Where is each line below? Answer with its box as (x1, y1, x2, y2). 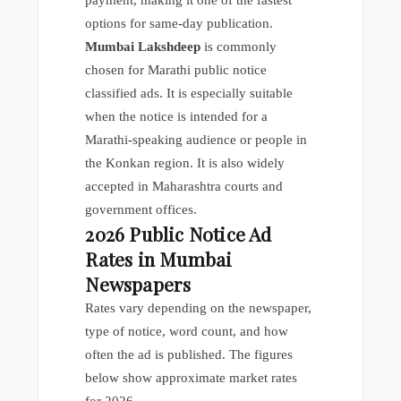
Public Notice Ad (129, 221, 272, 247)
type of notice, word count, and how (85, 324, 289, 339)
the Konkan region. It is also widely (85, 156, 286, 171)
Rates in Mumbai (85, 246, 233, 272)
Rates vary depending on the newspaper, (85, 301, 312, 316)
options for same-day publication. (85, 16, 274, 31)
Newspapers (85, 271, 192, 297)
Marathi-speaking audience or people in (85, 132, 308, 148)
